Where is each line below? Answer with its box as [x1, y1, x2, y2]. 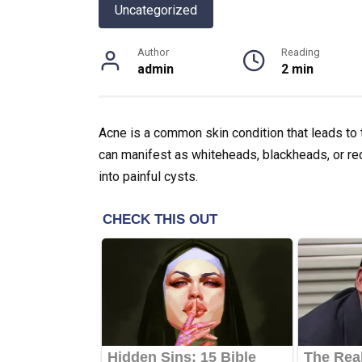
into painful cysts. [99, 168, 198, 184]
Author [137, 45, 169, 58]
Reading [281, 45, 320, 58]
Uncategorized [115, 2, 197, 18]
